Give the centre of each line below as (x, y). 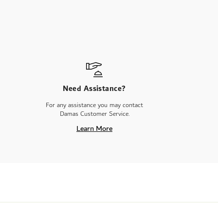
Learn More (94, 128)
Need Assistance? (94, 89)
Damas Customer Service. (94, 114)
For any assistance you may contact (94, 105)
